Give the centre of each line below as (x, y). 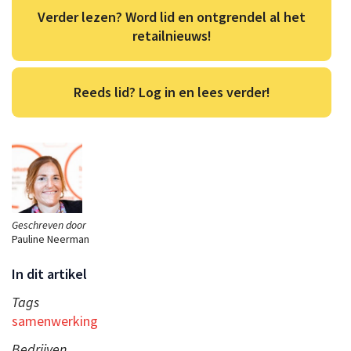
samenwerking (55, 320)
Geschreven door (49, 224)
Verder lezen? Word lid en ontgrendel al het (172, 16)
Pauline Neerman (51, 239)
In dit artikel (49, 273)
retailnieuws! (172, 35)
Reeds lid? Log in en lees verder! (172, 92)
